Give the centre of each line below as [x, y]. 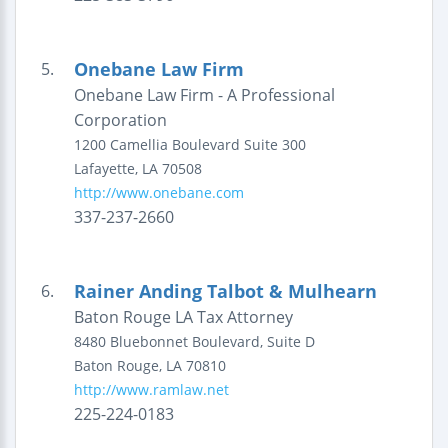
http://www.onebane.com [158, 192]
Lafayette [104, 168]
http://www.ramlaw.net [151, 389]
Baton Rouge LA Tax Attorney [183, 317]
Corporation [120, 120]
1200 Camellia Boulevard [156, 144]
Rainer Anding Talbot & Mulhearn [225, 291]
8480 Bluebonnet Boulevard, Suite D [194, 341]
